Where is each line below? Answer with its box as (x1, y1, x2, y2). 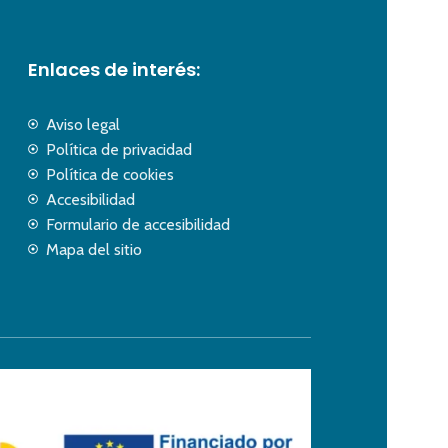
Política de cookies (45, 164, 174, 184)
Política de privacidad (45, 139, 192, 159)
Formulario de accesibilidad (45, 214, 230, 234)
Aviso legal (45, 114, 120, 134)
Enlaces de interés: (28, 56, 200, 82)
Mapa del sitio (45, 239, 142, 259)
